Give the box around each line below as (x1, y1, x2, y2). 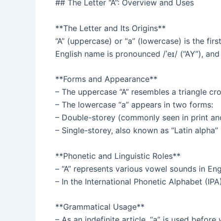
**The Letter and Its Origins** (55, 23, 166, 33)
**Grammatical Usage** (55, 202, 145, 212)
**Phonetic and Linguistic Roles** (55, 150, 181, 161)
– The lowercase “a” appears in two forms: (55, 100, 213, 110)
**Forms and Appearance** (55, 74, 157, 84)
